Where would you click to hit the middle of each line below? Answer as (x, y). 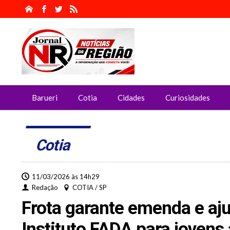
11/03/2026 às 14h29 (66, 177)
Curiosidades (188, 98)
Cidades (131, 98)
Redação (45, 187)
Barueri (45, 98)
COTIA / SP (90, 187)
